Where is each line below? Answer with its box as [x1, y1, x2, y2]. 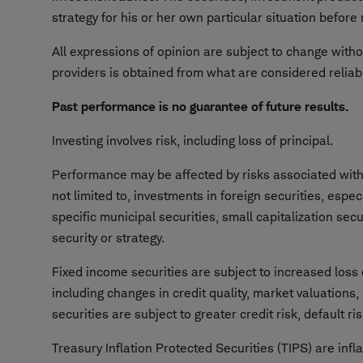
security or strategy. [52, 230, 164, 246]
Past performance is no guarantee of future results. [52, 99, 349, 114]
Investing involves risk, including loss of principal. [52, 133, 333, 148]
